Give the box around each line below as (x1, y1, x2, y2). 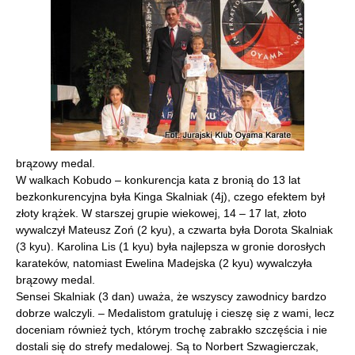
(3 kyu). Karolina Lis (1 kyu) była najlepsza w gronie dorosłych (16, 240, 326, 253)
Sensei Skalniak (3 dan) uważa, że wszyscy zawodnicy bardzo (16, 290, 326, 303)
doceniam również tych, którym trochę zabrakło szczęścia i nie (16, 323, 327, 336)
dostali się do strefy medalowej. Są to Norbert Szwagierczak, (16, 340, 319, 353)
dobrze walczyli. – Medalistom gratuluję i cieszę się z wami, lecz (16, 307, 334, 319)
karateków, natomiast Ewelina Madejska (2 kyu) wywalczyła (16, 257, 312, 269)
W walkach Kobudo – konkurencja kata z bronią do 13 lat (16, 174, 300, 186)
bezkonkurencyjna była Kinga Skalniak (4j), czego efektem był (16, 190, 325, 203)
